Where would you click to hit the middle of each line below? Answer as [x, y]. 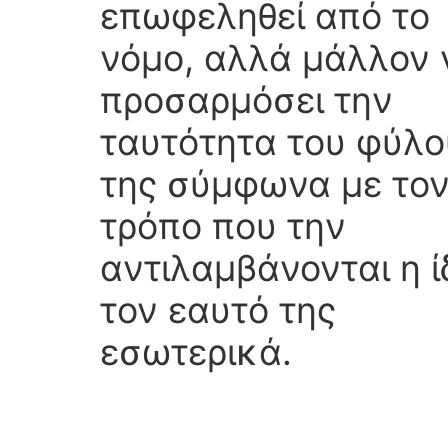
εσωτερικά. [196, 352]
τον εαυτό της [218, 310]
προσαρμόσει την [246, 100]
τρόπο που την [223, 226]
